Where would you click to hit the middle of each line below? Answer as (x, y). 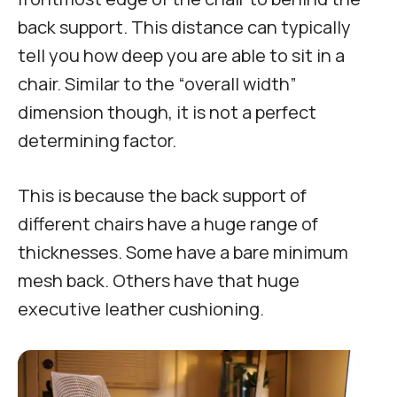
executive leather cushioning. (143, 309)
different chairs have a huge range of (168, 224)
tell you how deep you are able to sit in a (181, 56)
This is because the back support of (162, 196)
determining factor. (97, 141)
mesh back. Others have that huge (159, 281)
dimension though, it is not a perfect (167, 113)
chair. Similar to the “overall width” (157, 84)
